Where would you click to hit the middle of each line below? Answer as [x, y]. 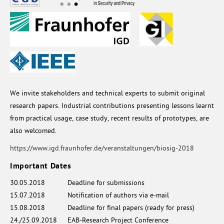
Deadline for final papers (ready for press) [131, 208]
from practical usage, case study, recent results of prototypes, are [109, 119]
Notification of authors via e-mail [118, 196]
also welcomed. [33, 131]
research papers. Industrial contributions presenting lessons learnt [112, 106]
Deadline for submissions [106, 183]
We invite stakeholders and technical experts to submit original [107, 94]
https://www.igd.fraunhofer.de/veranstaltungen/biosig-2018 [102, 149]
